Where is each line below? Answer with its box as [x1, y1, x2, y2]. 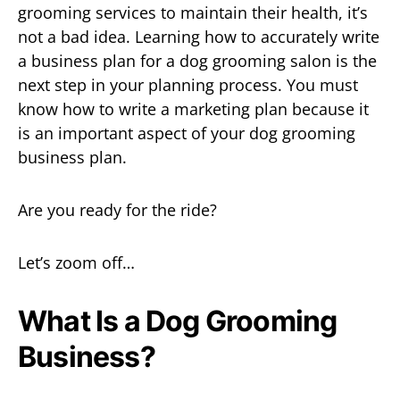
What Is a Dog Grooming [18, 303, 337, 338]
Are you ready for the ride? [18, 198, 217, 221]
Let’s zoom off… [18, 251, 135, 273]
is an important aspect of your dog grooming [18, 121, 355, 144]
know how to [18, 97, 114, 120]
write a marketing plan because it [119, 97, 369, 120]
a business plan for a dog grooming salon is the [18, 49, 377, 71]
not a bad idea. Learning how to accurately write [18, 25, 379, 47]
